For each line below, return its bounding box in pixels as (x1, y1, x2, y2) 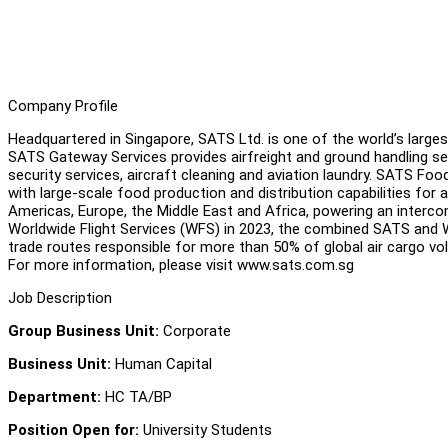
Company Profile (8, 96, 118, 115)
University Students (143, 420, 272, 439)
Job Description (8, 288, 112, 307)
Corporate (159, 321, 231, 340)
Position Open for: (8, 420, 143, 439)
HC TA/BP (101, 387, 172, 406)
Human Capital (111, 354, 212, 373)
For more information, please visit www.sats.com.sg (8, 255, 358, 274)
